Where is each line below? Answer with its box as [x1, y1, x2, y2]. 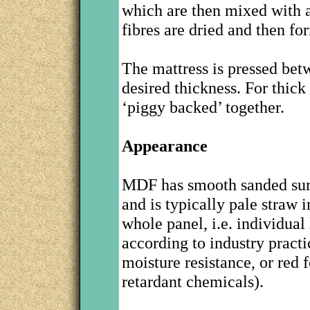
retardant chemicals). [122, 272, 264, 291]
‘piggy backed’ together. [122, 98, 284, 116]
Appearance [122, 136, 208, 155]
